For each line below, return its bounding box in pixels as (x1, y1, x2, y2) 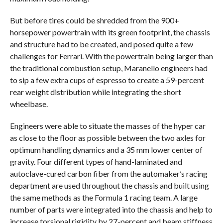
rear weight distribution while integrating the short (9, 87, 181, 97)
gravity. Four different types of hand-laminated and (9, 156, 182, 166)
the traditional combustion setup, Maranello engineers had (9, 63, 208, 73)
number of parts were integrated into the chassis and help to (9, 204, 213, 214)
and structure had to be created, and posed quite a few (9, 39, 193, 49)
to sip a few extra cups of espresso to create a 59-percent (9, 75, 204, 85)
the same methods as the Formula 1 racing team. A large (9, 192, 198, 202)
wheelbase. (9, 99, 48, 109)
